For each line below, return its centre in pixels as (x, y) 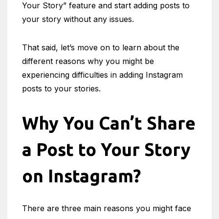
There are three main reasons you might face (107, 208)
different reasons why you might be (88, 61)
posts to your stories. (61, 88)
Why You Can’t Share (109, 123)
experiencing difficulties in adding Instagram (102, 75)
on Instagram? (81, 176)
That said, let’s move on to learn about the (101, 47)
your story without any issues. (78, 19)
